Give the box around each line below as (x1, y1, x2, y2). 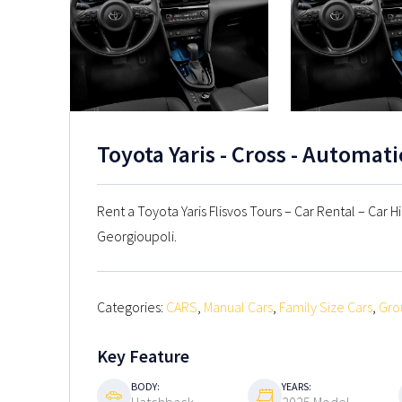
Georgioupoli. (97, 226, 177, 245)
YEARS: (282, 380, 311, 394)
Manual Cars (204, 297, 273, 316)
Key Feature (97, 344, 189, 367)
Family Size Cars (279, 297, 372, 316)
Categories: (97, 297, 166, 316)
